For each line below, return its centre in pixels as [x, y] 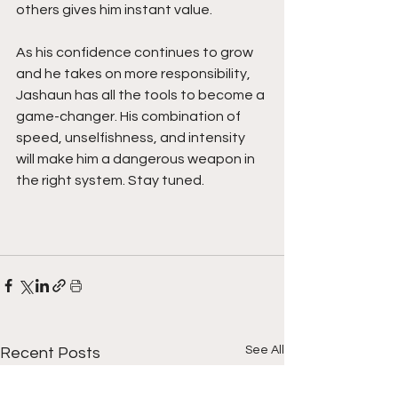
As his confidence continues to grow [136, 53]
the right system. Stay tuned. [110, 181]
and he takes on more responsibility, [135, 74]
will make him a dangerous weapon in [137, 159]
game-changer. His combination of [130, 117]
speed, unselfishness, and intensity [132, 138]
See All [265, 350]
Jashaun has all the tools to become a [142, 96]
